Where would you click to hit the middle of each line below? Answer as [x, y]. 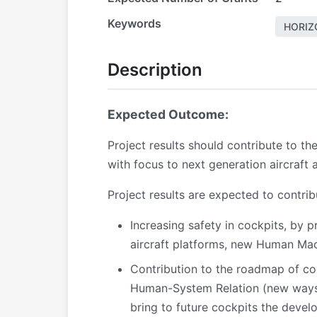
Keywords [134, 23]
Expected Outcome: [168, 114]
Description [155, 70]
